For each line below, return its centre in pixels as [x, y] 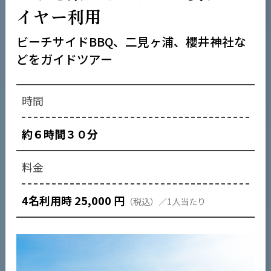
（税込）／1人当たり [165, 201]
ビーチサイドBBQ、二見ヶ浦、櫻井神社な [131, 41]
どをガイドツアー [64, 59]
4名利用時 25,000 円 [73, 200]
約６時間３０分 [60, 134]
